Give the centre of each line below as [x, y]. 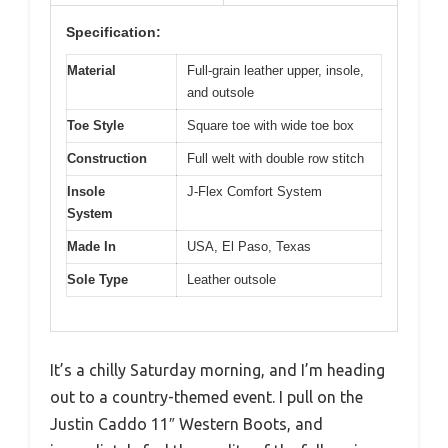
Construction [107, 158]
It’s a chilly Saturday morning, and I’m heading [217, 370]
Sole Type [97, 279]
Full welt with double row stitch [275, 158]
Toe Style [95, 125]
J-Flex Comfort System [254, 191]
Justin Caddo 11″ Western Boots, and [186, 424]
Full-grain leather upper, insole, [275, 70]
